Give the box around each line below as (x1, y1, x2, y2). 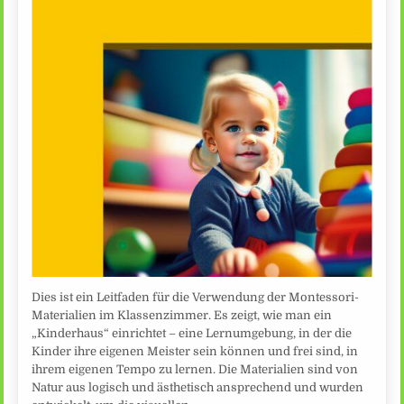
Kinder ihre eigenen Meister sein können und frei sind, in (32, 344, 359, 358)
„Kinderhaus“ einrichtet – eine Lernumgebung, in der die (32, 326, 353, 340)
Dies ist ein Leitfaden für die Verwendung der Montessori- (32, 289, 360, 304)
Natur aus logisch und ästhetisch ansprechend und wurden (32, 380, 364, 394)
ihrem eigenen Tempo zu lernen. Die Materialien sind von (32, 362, 359, 376)
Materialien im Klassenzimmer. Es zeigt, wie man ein (32, 308, 333, 322)
